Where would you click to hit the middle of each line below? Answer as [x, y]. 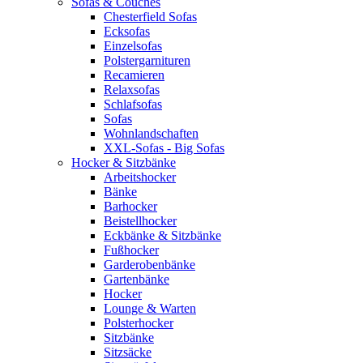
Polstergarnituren [147, 60]
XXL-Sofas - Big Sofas [164, 148]
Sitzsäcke [128, 352]
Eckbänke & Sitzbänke [162, 235]
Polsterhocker [139, 323]
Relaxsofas [132, 90]
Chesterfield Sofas [150, 17]
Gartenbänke [137, 279]
